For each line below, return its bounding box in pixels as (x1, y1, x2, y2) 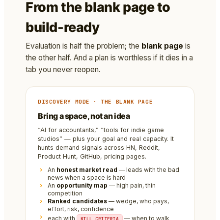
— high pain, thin (108, 182, 156, 190)
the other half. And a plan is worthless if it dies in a (26, 53, 193, 63)
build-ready (26, 19, 100, 36)
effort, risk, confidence (48, 205, 114, 213)
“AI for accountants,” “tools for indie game (38, 126, 164, 134)
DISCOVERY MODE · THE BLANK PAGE (38, 98, 153, 106)
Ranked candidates (48, 197, 107, 205)
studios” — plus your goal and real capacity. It (38, 135, 174, 143)
